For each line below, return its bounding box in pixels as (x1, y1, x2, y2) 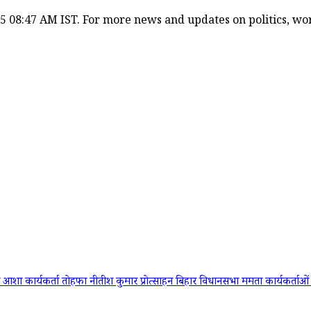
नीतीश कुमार (90, 274, 140, 292)
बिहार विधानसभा (176, 274, 242, 292)
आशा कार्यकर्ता (3, 274, 62, 292)
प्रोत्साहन (140, 274, 176, 292)
